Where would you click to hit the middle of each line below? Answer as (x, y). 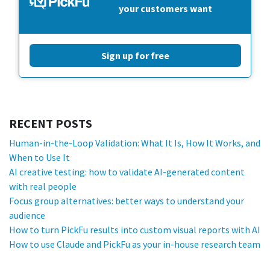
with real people (43, 187)
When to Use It (39, 158)
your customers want (165, 9)
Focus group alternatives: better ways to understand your (127, 201)
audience (27, 215)
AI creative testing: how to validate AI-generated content (127, 172)
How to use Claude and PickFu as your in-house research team (135, 244)
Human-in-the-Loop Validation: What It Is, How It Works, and (135, 143)
